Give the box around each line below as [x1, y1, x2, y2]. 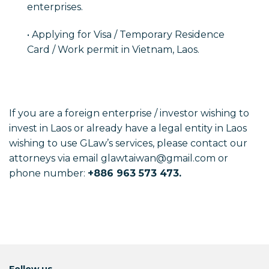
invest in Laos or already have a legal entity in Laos [9, 122, 247, 134]
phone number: [9, 168, 88, 179]
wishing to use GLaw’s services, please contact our [9, 138, 247, 149]
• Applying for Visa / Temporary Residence [27, 29, 225, 41]
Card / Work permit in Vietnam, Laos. [27, 44, 199, 56]
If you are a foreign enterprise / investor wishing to [9, 107, 249, 119]
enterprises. [27, 1, 83, 13]
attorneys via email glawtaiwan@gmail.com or [9, 153, 228, 164]
